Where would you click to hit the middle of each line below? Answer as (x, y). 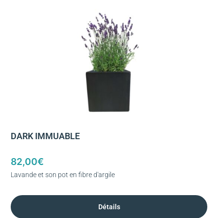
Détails (109, 207)
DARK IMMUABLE (45, 136)
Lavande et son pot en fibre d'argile (63, 174)
